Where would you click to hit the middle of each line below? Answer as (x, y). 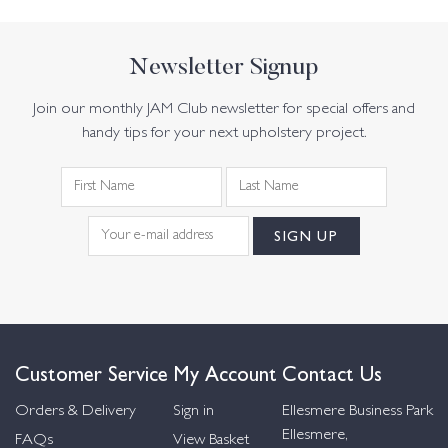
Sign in (193, 411)
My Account (225, 372)
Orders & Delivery (75, 411)
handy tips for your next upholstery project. (224, 134)
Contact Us (332, 372)
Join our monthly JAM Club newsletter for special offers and (224, 110)
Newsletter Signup (224, 68)
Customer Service (91, 372)
